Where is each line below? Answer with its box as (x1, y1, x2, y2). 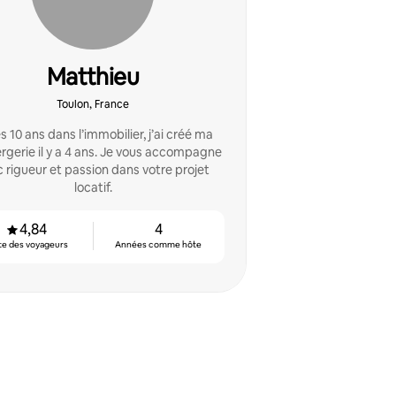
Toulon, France (57, 97, 129, 111)
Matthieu (46, 62, 140, 92)
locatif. (73, 179, 112, 195)
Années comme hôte (115, 239, 202, 250)
